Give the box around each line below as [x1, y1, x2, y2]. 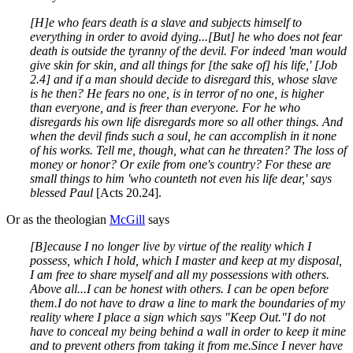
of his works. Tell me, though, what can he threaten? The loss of [30, 143, 347, 157]
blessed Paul [30, 185, 96, 199]
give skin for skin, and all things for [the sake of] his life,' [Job [30, 58, 337, 72]
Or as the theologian [6, 212, 110, 226]
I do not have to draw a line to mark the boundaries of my [58, 295, 345, 310]
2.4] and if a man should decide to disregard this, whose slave [30, 72, 337, 86]
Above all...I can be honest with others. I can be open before [30, 281, 329, 295]
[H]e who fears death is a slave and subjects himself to [30, 15, 302, 29]
